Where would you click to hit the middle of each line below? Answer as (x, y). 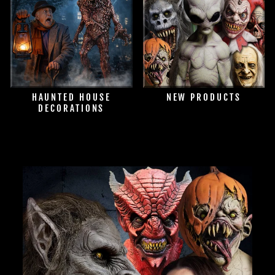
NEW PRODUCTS (203, 97)
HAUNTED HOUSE (71, 97)
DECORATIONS (72, 108)
